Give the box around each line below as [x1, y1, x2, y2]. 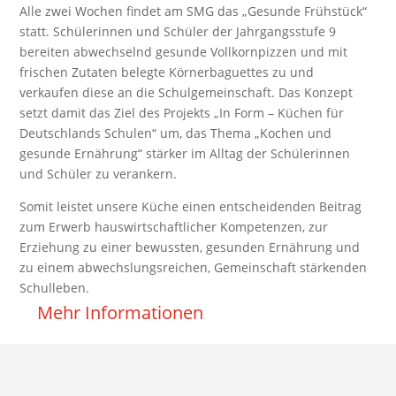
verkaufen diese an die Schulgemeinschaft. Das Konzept [19, 84, 354, 102]
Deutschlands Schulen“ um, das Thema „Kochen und [19, 125, 332, 142]
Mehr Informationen [37, 301, 204, 325]
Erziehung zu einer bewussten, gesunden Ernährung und [19, 239, 361, 256]
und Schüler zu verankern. [19, 165, 178, 183]
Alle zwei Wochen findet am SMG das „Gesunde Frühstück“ [19, 3, 368, 20]
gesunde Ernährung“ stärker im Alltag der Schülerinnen [19, 145, 351, 163]
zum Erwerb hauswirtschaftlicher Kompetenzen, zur [19, 218, 329, 236]
